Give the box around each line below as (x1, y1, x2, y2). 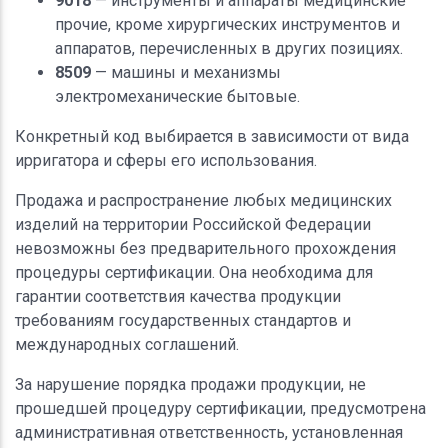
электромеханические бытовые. (55, 86, 300, 106)
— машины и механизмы (91, 62, 281, 82)
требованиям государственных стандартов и (15, 310, 351, 330)
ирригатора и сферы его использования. (15, 150, 317, 170)
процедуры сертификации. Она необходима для (15, 262, 373, 282)
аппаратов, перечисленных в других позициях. (55, 38, 403, 58)
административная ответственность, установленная (15, 422, 403, 442)
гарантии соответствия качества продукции (15, 286, 341, 306)
